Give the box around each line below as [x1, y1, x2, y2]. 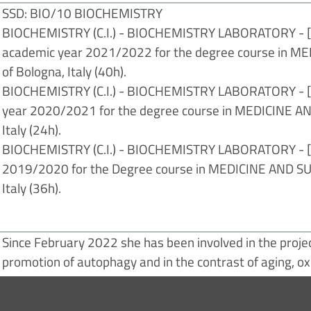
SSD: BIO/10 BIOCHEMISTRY [2, 3, 163, 24]
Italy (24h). [2, 119, 62, 140]
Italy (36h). [2, 178, 62, 199]
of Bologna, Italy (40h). [2, 61, 127, 82]
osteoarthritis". [2, 271, 85, 292]
